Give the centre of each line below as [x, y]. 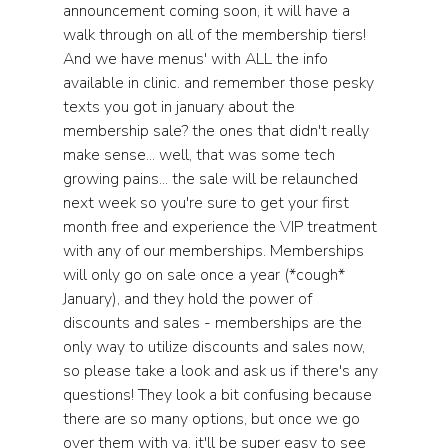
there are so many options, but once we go [213, 419]
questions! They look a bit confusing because [219, 395]
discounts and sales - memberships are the [214, 323]
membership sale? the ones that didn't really [217, 131]
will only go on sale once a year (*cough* [205, 275]
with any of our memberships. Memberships [215, 251]
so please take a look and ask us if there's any [222, 371]
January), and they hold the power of [189, 299]
